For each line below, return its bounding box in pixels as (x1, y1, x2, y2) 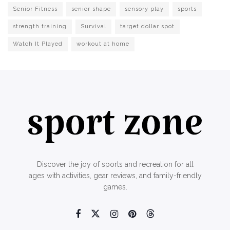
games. (103, 183, 127, 191)
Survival (81, 23, 106, 30)
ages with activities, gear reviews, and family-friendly (28, 171, 202, 180)
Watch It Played (13, 41, 63, 48)
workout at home (76, 41, 129, 48)
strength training (13, 23, 67, 30)
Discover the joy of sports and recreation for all (36, 160, 194, 169)
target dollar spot (120, 23, 175, 30)
